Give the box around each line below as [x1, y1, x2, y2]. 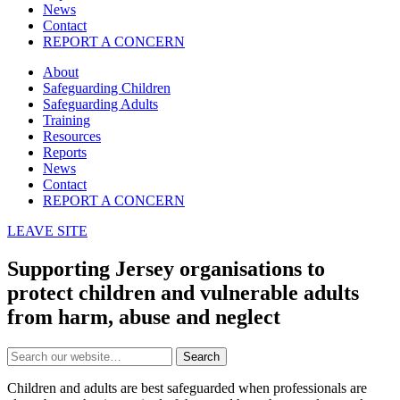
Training [43, 112, 90, 128]
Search [183, 349, 220, 363]
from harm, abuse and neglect [7, 304, 280, 329]
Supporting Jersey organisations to [7, 256, 325, 280]
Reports [43, 145, 87, 160]
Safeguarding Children [43, 80, 171, 96]
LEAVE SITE [7, 223, 87, 238]
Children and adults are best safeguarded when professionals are [7, 379, 367, 396]
